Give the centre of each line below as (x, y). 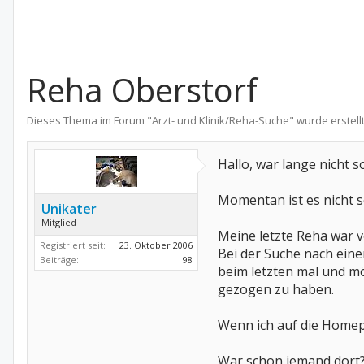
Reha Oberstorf (142, 90)
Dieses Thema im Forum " (89, 120)
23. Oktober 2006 (156, 245)
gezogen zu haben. (276, 289)
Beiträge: (59, 260)
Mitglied (59, 222)
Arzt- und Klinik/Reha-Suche (221, 120)
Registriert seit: (73, 245)
